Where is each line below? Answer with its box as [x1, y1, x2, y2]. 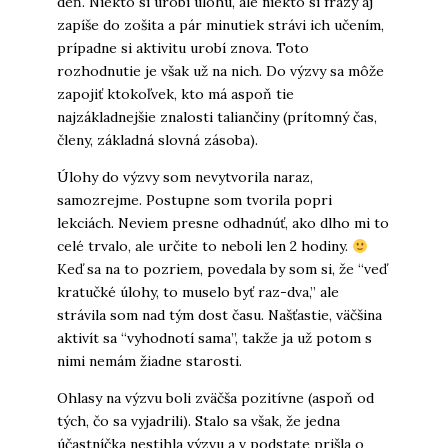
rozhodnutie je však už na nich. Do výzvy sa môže [56, 62, 384, 81]
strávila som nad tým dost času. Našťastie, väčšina [56, 306, 382, 325]
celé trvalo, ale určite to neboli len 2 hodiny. [56, 237, 352, 256]
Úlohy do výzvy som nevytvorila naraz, [56, 168, 313, 187]
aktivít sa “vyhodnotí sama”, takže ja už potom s [56, 329, 372, 348]
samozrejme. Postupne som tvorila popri [56, 191, 332, 210]
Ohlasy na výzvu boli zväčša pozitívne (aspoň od [56, 389, 374, 408]
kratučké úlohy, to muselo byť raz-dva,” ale [56, 283, 339, 302]
